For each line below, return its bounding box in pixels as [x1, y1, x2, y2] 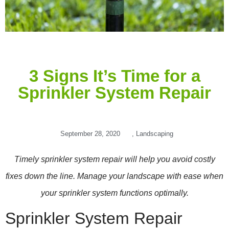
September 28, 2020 [60, 129, 120, 138]
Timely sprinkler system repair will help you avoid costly [14, 154, 215, 164]
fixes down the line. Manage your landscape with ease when [6, 171, 223, 180]
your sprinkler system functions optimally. [40, 188, 189, 197]
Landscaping [135, 129, 173, 138]
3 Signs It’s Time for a [29, 66, 200, 85]
